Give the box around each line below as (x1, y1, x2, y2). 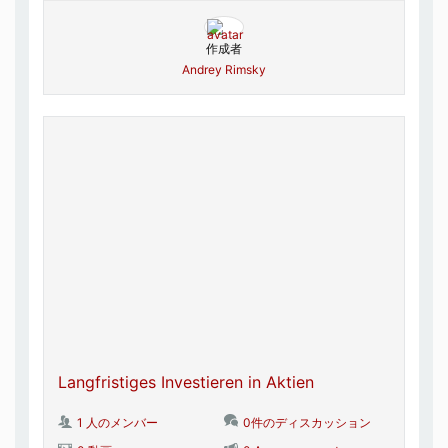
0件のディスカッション (243, 415, 371, 431)
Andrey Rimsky (182, 61, 266, 77)
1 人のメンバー (77, 415, 158, 431)
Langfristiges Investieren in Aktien (58, 372, 314, 393)
